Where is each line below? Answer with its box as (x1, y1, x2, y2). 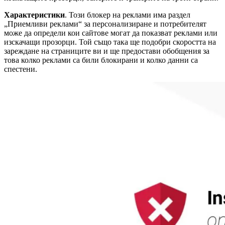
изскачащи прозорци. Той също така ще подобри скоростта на (4, 37, 216, 46)
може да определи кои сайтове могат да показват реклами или (4, 28, 217, 37)
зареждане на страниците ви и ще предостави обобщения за (4, 46, 209, 55)
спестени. (4, 64, 37, 73)
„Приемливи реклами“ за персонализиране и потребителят (4, 19, 206, 28)
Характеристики (4, 10, 65, 19)
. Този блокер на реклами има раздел (65, 10, 190, 19)
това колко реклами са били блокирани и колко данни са (4, 55, 198, 64)
